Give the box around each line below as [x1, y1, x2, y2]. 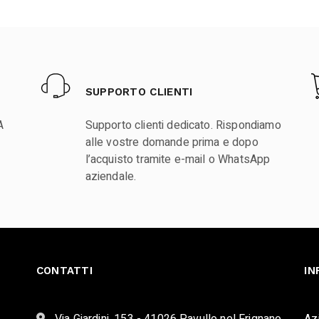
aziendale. [85, 168, 137, 186]
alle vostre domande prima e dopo [85, 134, 258, 152]
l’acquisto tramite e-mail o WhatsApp [85, 151, 271, 169]
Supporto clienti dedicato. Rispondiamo [85, 117, 281, 135]
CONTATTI [36, 264, 93, 278]
